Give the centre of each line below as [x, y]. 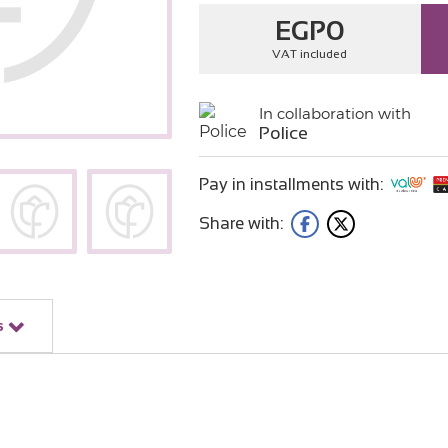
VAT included [310, 54]
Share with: [240, 223]
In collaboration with [334, 113]
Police [283, 133]
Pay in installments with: [290, 184]
